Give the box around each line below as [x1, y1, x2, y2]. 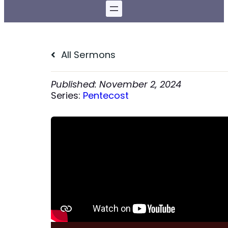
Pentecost [83, 89, 129, 102]
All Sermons [59, 48, 116, 62]
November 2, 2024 [99, 78, 182, 91]
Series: [51, 89, 83, 102]
